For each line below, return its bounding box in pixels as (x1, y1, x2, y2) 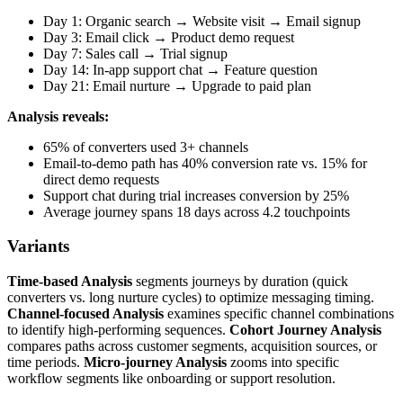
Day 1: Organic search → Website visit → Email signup (43, 13, 361, 29)
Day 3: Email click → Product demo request (43, 29, 294, 45)
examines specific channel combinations (164, 306, 394, 322)
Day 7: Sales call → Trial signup (43, 45, 228, 61)
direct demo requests (43, 171, 159, 187)
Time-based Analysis (7, 273, 132, 290)
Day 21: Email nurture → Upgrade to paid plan (43, 77, 311, 94)
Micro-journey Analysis (84, 354, 227, 371)
